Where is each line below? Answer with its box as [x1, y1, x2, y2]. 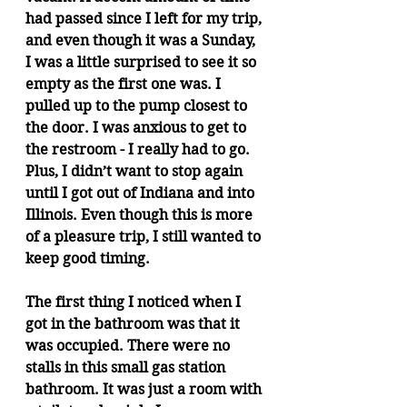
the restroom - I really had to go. [25, 141, 253, 158]
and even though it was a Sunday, [25, 32, 259, 49]
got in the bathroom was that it [25, 315, 243, 333]
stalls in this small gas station [25, 359, 229, 376]
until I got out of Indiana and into [25, 184, 258, 202]
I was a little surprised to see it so [25, 54, 260, 71]
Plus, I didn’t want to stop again [25, 163, 246, 180]
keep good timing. [25, 250, 150, 267]
